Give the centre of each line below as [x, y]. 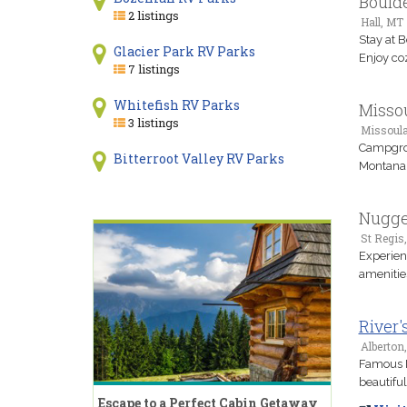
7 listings [152, 69]
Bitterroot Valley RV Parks [199, 159]
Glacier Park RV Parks [184, 51]
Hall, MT [382, 22]
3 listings [152, 123]
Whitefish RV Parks [176, 105]
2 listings [152, 15]
